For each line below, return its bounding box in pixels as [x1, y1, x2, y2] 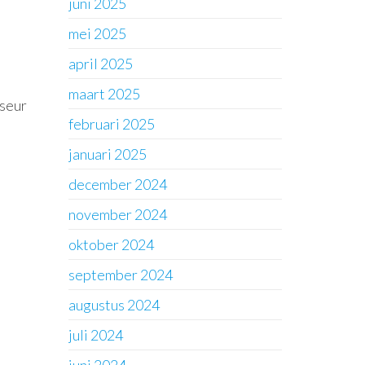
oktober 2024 [68, 235, 154, 253]
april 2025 [68, 55, 133, 73]
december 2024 [68, 175, 167, 193]
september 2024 [68, 266, 173, 284]
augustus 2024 [68, 296, 160, 314]
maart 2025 [68, 85, 140, 103]
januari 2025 [68, 145, 147, 163]
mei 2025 [68, 24, 126, 42]
